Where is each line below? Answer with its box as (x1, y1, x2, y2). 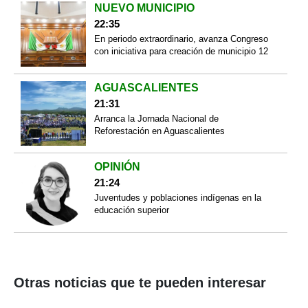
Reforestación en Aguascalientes (93, 125, 225, 136)
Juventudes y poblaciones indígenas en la (93, 192, 261, 203)
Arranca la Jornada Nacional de (93, 113, 219, 124)
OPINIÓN (93, 161, 140, 173)
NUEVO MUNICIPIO (93, 2, 195, 14)
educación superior (93, 205, 169, 216)
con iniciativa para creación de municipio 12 (93, 46, 268, 57)
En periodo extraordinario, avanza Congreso (93, 34, 268, 45)
